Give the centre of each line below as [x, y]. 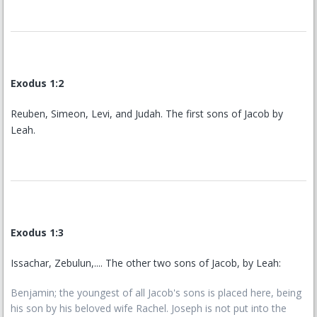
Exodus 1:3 [37, 232]
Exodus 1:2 [37, 83]
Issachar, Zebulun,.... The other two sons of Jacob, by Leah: [146, 263]
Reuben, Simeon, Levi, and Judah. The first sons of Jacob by [147, 114]
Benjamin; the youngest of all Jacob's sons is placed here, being [156, 293]
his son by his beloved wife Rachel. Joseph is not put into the [149, 308]
